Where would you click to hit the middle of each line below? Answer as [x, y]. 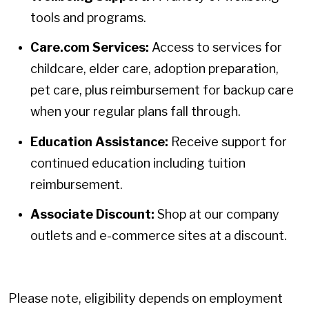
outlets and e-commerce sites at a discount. [159, 236]
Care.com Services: [90, 48]
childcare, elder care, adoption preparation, [154, 69]
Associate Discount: [92, 215]
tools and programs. [88, 17]
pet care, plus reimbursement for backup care [162, 90]
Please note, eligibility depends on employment [146, 299]
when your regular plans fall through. [136, 112]
